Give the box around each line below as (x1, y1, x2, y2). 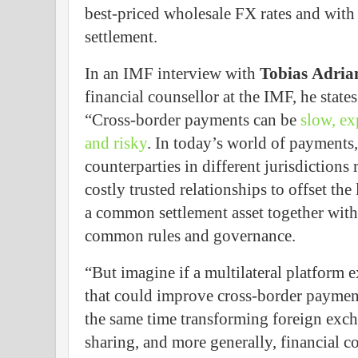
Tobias (260, 65, 308, 83)
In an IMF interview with (85, 65, 260, 83)
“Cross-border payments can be (85, 111, 300, 129)
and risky (85, 134, 147, 153)
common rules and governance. (85, 227, 296, 245)
